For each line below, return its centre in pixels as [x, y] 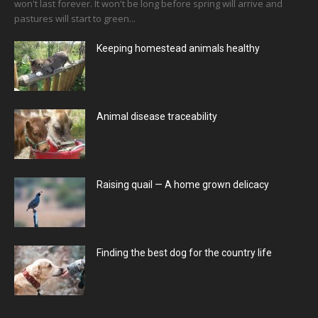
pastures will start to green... [75, 18]
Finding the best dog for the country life [184, 252]
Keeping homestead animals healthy [178, 48]
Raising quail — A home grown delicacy [183, 184]
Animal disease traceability [157, 116]
